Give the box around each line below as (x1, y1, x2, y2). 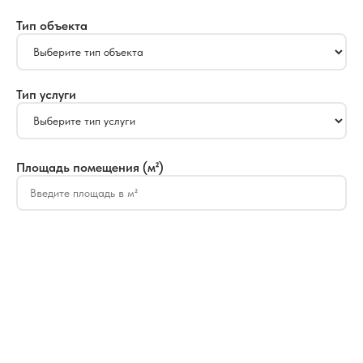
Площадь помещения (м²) (16, 160, 164, 175)
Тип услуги (16, 87, 76, 102)
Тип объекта (16, 18, 88, 33)
